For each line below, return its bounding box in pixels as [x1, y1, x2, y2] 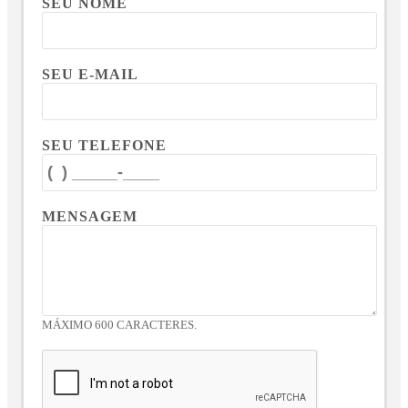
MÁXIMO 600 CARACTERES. [42, 318, 198, 331]
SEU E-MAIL [42, 66, 139, 82]
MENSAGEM [42, 208, 138, 224]
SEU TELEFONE [42, 137, 168, 153]
